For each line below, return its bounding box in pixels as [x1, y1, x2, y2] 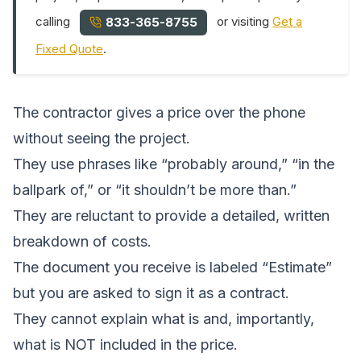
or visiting [214, 14, 273, 30]
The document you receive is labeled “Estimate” [13, 258, 332, 276]
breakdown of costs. [13, 232, 151, 250]
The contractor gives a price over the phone [13, 103, 305, 121]
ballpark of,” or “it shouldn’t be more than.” [13, 180, 297, 198]
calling [35, 14, 73, 30]
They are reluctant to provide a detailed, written [13, 206, 330, 224]
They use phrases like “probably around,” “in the [13, 155, 334, 172]
